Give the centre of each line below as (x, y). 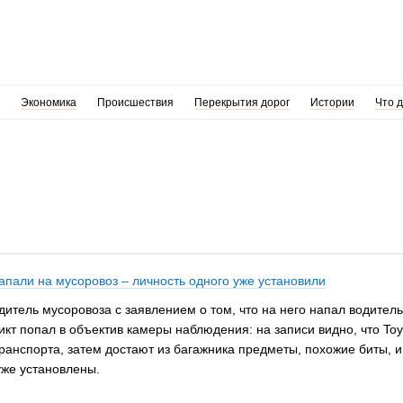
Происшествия (135, 103)
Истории (332, 103)
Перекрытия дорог (242, 103)
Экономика (48, 103)
